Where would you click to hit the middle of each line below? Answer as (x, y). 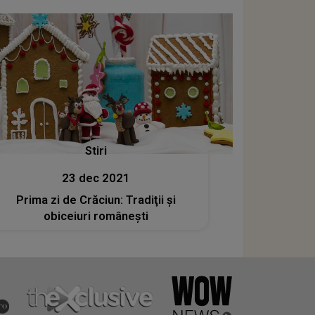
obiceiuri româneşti (96, 216)
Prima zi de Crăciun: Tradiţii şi (96, 200)
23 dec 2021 (96, 178)
